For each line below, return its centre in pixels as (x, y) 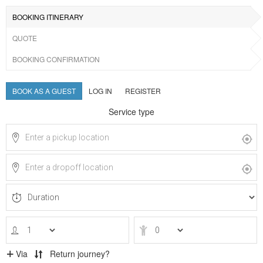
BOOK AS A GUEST (44, 91)
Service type (131, 112)
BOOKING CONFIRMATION (56, 59)
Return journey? (80, 254)
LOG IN (100, 91)
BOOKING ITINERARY (48, 17)
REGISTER (143, 91)
